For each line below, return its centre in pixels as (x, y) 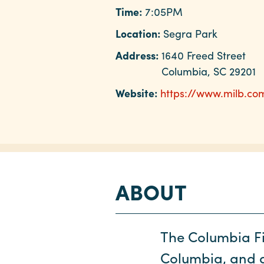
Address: (138, 55)
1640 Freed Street (204, 55)
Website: (138, 93)
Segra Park (190, 34)
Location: (139, 34)
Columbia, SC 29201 (209, 71)
